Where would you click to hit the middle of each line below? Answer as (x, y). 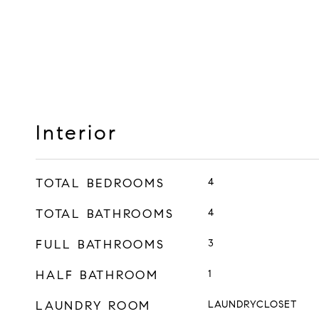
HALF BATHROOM (97, 275)
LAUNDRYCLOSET (252, 304)
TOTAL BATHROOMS (105, 214)
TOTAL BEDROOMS (100, 183)
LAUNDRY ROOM (93, 306)
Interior (77, 132)
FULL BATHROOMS (100, 245)
